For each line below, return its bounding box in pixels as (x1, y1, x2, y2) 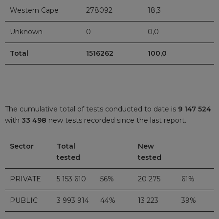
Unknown (10, 27, 43, 37)
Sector (10, 141, 34, 151)
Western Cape (10, 6, 59, 15)
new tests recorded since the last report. (48, 115, 186, 125)
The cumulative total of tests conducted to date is (5, 104, 178, 113)
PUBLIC (10, 196, 38, 205)
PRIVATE (10, 174, 41, 183)
